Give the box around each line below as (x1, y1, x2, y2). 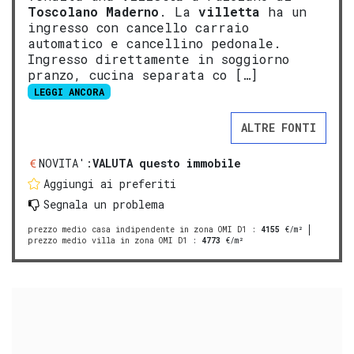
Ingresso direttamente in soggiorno (28, 50, 289, 67)
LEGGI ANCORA (33, 85, 104, 98)
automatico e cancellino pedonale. (28, 34, 281, 51)
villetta (198, 2, 260, 20)
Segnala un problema (43, 197, 164, 212)
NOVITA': (39, 156, 92, 171)
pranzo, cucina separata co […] (28, 66, 258, 83)
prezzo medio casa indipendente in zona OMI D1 (28, 224, 247, 235)
